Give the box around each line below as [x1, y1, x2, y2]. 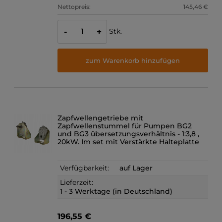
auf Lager [119, 163, 153, 172]
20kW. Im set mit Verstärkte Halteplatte [57, 137, 200, 146]
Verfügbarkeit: [60, 163, 110, 172]
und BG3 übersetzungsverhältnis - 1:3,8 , [57, 129, 200, 138]
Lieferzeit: [60, 177, 94, 187]
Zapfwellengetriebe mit [57, 113, 144, 122]
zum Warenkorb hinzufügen [86, 56, 180, 64]
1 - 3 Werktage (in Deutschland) [60, 186, 173, 196]
